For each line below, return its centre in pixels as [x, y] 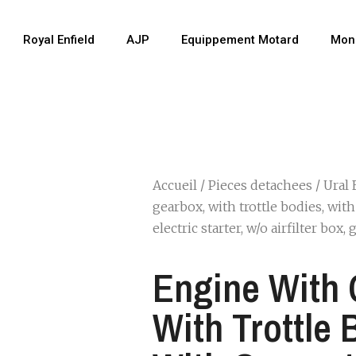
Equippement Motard [240, 40]
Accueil [175, 185]
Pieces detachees [260, 185]
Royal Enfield [58, 40]
